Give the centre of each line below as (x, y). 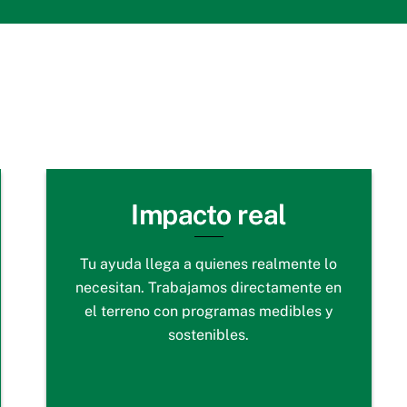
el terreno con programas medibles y (208, 311)
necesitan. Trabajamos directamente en (209, 287)
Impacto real (209, 215)
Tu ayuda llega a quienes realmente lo (209, 263)
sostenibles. (209, 334)
